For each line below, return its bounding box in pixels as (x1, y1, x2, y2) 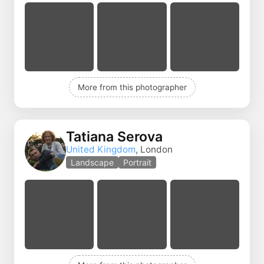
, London (136, 143, 173, 155)
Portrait (123, 157, 151, 167)
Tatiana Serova (66, 128, 163, 145)
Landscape (71, 157, 114, 167)
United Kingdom (66, 143, 136, 155)
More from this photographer (77, 82, 187, 93)
